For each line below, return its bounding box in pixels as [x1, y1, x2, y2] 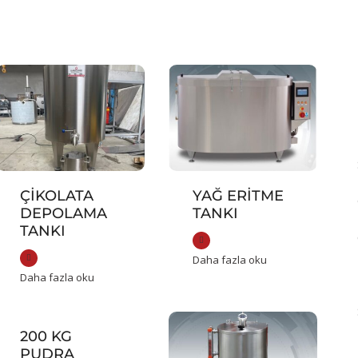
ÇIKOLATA [19, 187, 93, 205]
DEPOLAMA [19, 205, 107, 223]
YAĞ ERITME [192, 187, 284, 205]
